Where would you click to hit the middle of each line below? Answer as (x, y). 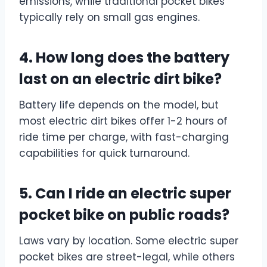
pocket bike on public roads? (124, 215)
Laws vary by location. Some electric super (129, 241)
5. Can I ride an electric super (125, 194)
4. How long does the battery (124, 58)
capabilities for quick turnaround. (104, 153)
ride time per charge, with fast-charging (124, 137)
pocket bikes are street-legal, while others (127, 257)
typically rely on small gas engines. (109, 18)
